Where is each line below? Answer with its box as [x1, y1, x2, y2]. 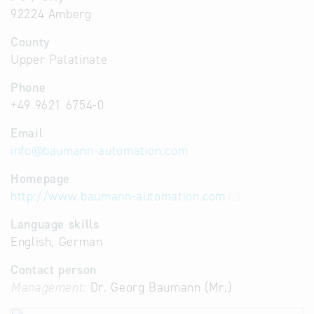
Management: [11, 279, 87, 296]
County [11, 34, 50, 50]
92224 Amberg [11, 6, 92, 22]
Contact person [11, 261, 97, 278]
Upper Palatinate [11, 51, 108, 68]
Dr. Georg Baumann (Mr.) [86, 279, 232, 296]
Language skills [11, 216, 100, 233]
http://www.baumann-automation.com [11, 188, 226, 205]
